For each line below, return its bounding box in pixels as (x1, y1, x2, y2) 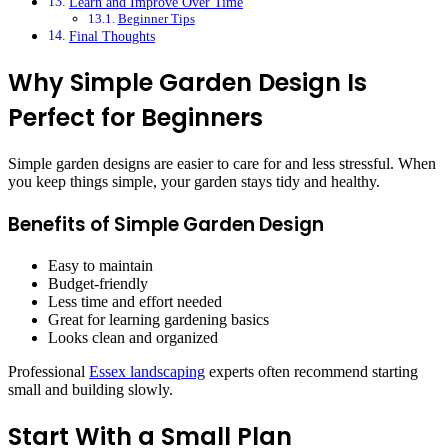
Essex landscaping (89, 363, 205, 381)
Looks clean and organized (48, 329, 218, 347)
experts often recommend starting (205, 363, 418, 381)
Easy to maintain (48, 257, 153, 275)
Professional (8, 363, 89, 381)
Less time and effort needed (48, 293, 222, 311)
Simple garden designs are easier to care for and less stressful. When (8, 155, 436, 172)
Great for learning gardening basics (48, 311, 269, 329)
